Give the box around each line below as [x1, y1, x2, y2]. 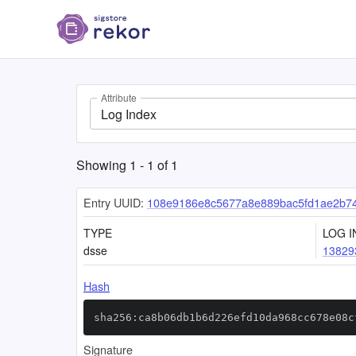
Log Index [101, 104, 157, 123]
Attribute [101, 91, 137, 105]
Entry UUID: [83, 194, 144, 211]
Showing [76, 156, 130, 174]
